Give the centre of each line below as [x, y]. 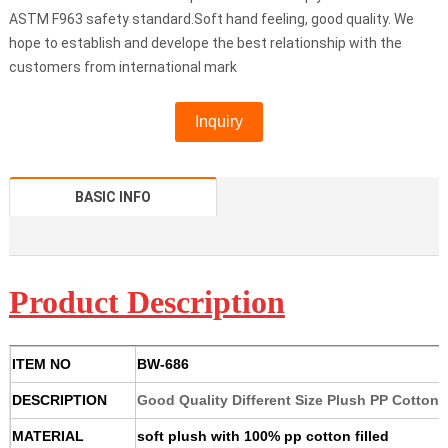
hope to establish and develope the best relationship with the [205, 43]
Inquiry [218, 122]
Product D [79, 302]
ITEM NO [41, 364]
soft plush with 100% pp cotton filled [262, 436]
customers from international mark [122, 67]
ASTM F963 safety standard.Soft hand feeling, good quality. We [211, 19]
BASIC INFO [113, 197]
